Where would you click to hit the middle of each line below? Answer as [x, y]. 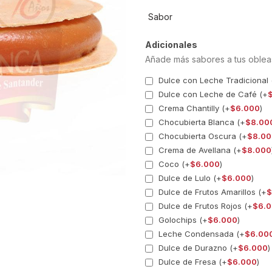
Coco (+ [173, 164]
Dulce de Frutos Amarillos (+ [211, 192]
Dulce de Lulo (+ [189, 178]
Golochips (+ [182, 219]
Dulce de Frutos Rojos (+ [204, 206]
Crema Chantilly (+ [193, 108]
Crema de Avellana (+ [199, 150]
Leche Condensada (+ [200, 233]
